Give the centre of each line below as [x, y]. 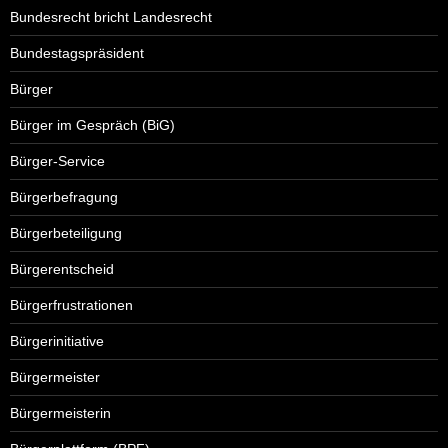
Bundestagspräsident [77, 52]
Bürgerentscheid [62, 268]
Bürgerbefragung [64, 196]
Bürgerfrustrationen [71, 304]
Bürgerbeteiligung [66, 232]
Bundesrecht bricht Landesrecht [111, 16]
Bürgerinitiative [57, 340]
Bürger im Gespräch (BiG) [92, 124]
